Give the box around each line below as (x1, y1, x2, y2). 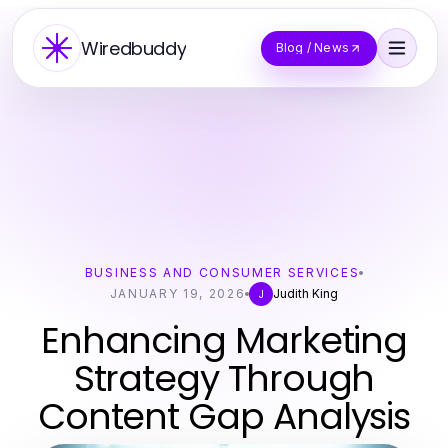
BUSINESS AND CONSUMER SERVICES (84, 265, 360, 280)
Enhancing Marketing (40, 315, 408, 366)
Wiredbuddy (81, 35, 187, 61)
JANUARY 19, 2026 (109, 286, 246, 301)
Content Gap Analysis (37, 391, 411, 442)
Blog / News (275, 40, 349, 55)
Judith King (273, 286, 339, 301)
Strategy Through (73, 353, 375, 404)
